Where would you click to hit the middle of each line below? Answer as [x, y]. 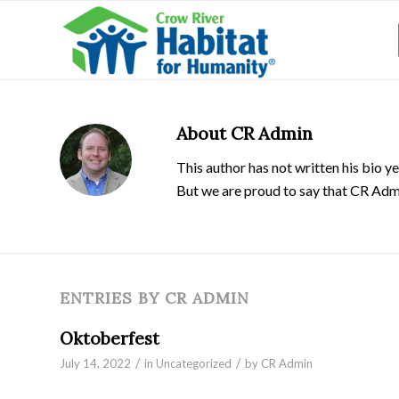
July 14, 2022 [95, 364]
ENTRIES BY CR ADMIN [155, 298]
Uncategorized [194, 364]
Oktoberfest [110, 339]
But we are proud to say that [263, 190]
